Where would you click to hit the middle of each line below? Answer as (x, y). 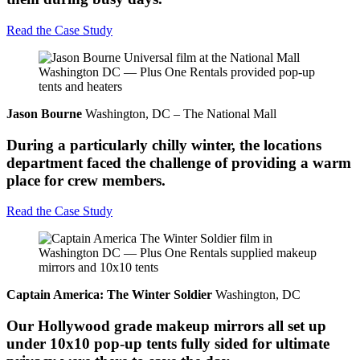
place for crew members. (86, 180)
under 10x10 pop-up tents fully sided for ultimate (168, 344)
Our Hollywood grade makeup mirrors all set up (166, 326)
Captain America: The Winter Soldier (109, 295)
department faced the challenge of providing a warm (179, 162)
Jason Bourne (44, 114)
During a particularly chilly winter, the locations (164, 145)
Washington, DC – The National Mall (179, 114)
